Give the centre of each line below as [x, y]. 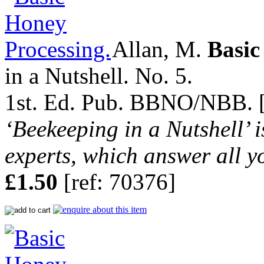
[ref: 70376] [117, 182]
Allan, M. [157, 49]
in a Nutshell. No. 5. [99, 76]
